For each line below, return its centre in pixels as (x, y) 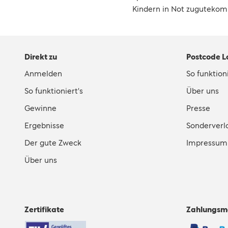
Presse (198, 108)
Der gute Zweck (53, 143)
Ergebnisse (44, 125)
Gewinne (40, 108)
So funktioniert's (54, 91)
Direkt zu (41, 57)
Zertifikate (44, 209)
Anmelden (43, 74)
